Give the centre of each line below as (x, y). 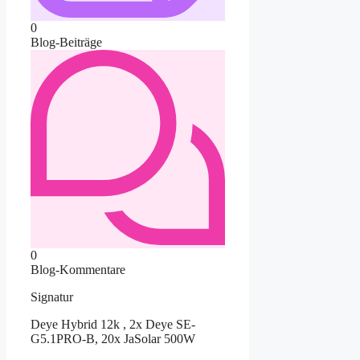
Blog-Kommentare (78, 269)
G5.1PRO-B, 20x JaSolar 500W (113, 338)
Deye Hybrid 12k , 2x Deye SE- (113, 324)
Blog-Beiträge (66, 43)
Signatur (52, 297)
